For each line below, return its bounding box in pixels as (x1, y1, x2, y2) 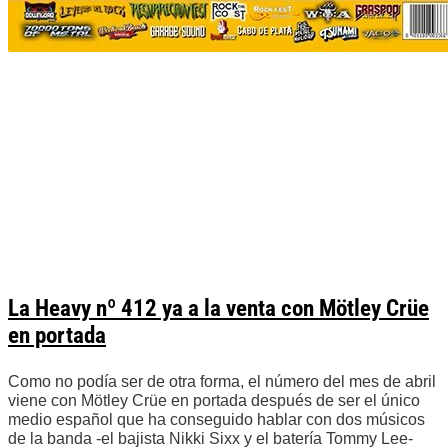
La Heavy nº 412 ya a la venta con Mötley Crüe (8, 295, 429, 323)
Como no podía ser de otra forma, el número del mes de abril (8, 373, 436, 391)
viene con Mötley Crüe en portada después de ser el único (8, 392, 420, 410)
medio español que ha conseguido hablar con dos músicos (8, 411, 425, 429)
